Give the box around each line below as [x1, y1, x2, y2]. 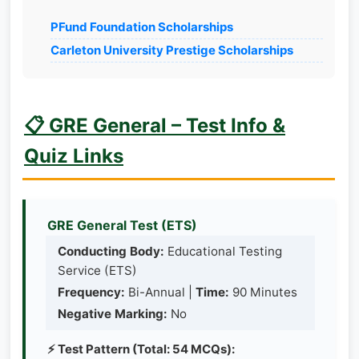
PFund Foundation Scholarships [50, 18, 233, 34]
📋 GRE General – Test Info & [24, 113, 285, 137]
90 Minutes [229, 284, 297, 300]
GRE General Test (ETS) [47, 216, 197, 233]
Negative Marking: [58, 305, 167, 321]
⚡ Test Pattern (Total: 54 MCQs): [47, 341, 235, 357]
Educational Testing [164, 243, 282, 259]
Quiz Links [24, 143, 123, 167]
